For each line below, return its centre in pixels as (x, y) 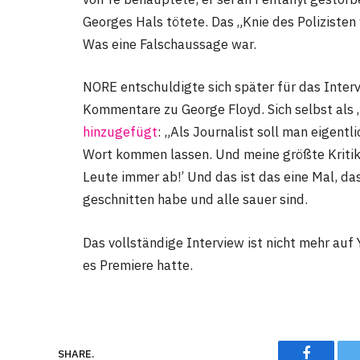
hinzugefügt (120, 132)
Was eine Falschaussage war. (170, 44)
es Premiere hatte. (138, 265)
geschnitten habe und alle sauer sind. (195, 200)
